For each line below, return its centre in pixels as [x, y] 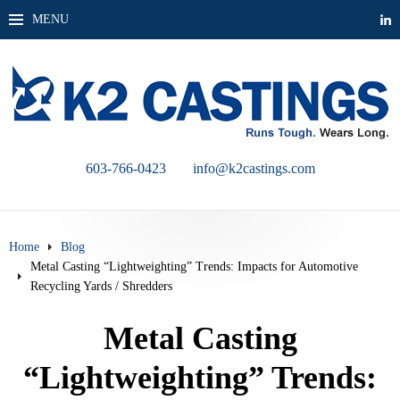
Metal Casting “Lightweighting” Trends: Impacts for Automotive [194, 267]
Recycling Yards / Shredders [101, 286]
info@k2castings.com [254, 168]
